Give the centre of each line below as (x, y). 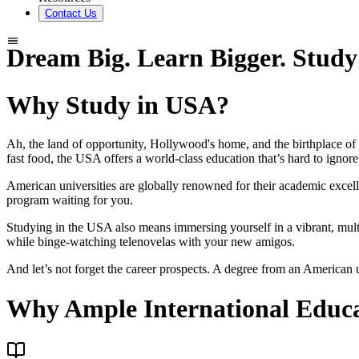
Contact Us (71, 13)
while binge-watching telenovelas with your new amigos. (151, 242)
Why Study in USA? (118, 105)
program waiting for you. (70, 200)
